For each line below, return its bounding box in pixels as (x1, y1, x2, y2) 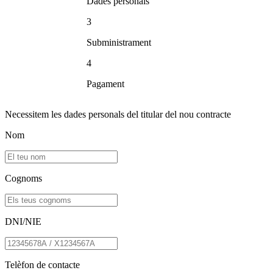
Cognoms (5, 173, 42, 184)
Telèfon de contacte (5, 260, 80, 271)
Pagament (87, 79, 124, 90)
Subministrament (87, 37, 151, 48)
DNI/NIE (5, 216, 41, 227)
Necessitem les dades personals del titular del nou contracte (5, 109, 231, 120)
